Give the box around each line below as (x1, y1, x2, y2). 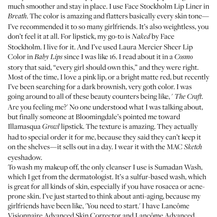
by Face (150, 31, 174, 41)
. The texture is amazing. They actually (83, 121, 198, 131)
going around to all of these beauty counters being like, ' (8, 91, 174, 101)
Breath (8, 13, 27, 20)
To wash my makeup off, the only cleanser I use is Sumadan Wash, (8, 162, 202, 171)
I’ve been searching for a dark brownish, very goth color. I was (8, 81, 192, 91)
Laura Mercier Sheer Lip (119, 42, 193, 51)
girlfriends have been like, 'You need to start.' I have (8, 201, 161, 210)
